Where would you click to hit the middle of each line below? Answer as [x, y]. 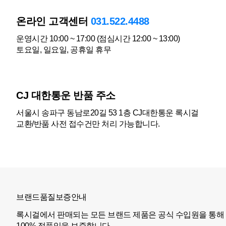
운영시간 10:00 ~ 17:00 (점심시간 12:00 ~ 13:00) [98, 39]
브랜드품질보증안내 [51, 197]
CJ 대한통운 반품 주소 [66, 95]
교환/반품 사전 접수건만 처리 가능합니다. [88, 124]
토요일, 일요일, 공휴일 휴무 [64, 50]
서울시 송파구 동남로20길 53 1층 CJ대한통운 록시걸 [107, 113]
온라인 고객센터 [53, 21]
